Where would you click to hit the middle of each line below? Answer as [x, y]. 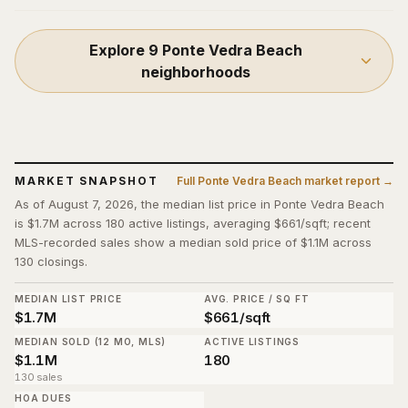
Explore [119, 50]
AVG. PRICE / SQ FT [257, 299]
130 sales [39, 377]
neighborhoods [196, 72]
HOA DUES [43, 398]
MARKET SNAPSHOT [87, 181]
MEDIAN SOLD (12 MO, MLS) [91, 342]
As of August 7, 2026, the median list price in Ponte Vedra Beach [199, 204]
